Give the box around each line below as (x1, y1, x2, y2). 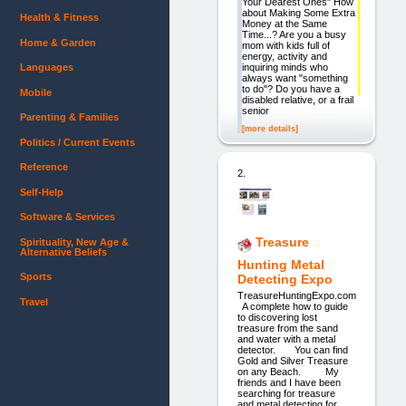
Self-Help (20, 186, 63, 198)
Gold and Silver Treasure (237, 355, 348, 367)
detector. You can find (237, 344, 348, 356)
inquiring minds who (241, 61, 328, 72)
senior (241, 104, 269, 116)
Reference (20, 161, 68, 173)
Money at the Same (241, 17, 327, 29)
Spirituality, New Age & (20, 236, 129, 247)
